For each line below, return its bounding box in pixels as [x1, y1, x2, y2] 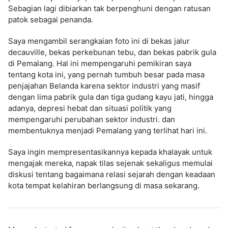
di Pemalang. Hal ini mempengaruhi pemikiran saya [8, 59, 191, 68]
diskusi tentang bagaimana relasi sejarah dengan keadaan [8, 169, 215, 179]
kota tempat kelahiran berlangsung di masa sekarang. [8, 181, 199, 190]
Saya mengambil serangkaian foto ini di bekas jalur [8, 36, 190, 46]
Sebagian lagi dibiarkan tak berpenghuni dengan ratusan [8, 4, 211, 13]
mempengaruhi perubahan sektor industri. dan [8, 115, 175, 124]
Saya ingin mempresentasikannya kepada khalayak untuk [8, 147, 212, 157]
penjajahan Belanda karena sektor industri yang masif [8, 81, 200, 91]
